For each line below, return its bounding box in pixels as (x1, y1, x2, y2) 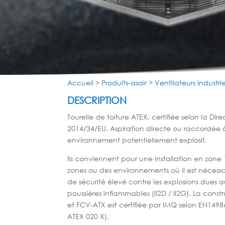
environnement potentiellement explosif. (67, 135, 207, 145)
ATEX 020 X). (67, 211, 109, 221)
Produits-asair (101, 77, 147, 87)
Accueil (67, 77, 94, 87)
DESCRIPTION (67, 94, 127, 106)
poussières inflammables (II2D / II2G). (67, 188, 191, 198)
